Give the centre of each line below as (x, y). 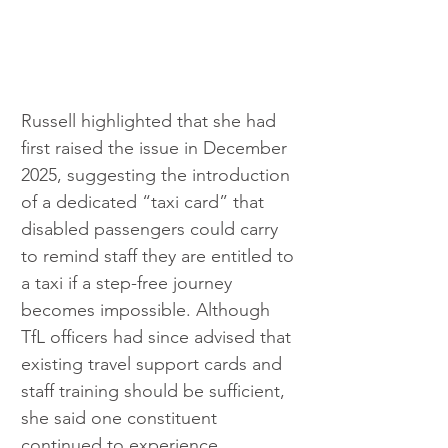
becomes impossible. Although (148, 310)
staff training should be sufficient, (155, 391)
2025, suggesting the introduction (158, 175)
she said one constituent (121, 418)
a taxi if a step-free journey (129, 283)
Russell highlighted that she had (151, 121)
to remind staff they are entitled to (160, 256)
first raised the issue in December (156, 148)
